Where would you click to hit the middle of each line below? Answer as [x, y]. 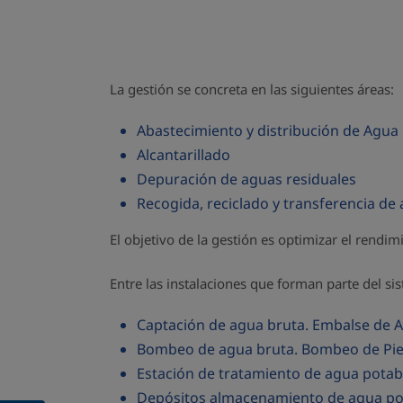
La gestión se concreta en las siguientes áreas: [252, 89]
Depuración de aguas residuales [246, 179]
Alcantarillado [184, 155]
